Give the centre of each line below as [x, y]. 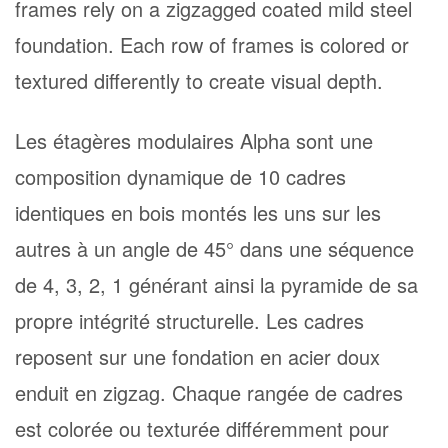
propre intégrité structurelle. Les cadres [189, 321]
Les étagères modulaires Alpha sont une [194, 141]
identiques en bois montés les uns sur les [198, 213]
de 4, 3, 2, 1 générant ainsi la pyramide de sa [216, 285]
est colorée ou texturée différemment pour [202, 429]
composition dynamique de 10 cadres [180, 177]
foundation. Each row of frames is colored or [212, 45]
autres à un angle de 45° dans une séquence [214, 249]
